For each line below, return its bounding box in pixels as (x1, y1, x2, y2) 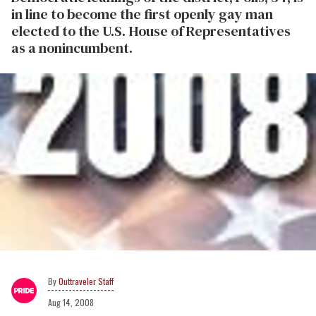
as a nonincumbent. (11, 38, 133, 58)
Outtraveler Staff (59, 274, 114, 287)
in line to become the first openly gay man (11, 4, 273, 24)
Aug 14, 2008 (48, 296, 94, 308)
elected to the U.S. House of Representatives (11, 21, 291, 41)
